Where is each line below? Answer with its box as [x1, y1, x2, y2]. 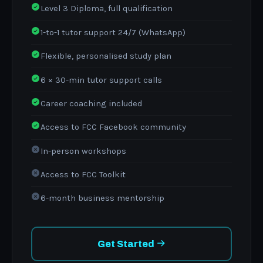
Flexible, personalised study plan [41, 51, 171, 62]
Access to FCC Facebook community [41, 122, 186, 133]
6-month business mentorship [41, 193, 164, 204]
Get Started [97, 239, 156, 249]
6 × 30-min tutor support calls [41, 75, 162, 85]
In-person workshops [41, 146, 126, 156]
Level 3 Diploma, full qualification [41, 4, 173, 14]
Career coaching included [41, 98, 142, 109]
